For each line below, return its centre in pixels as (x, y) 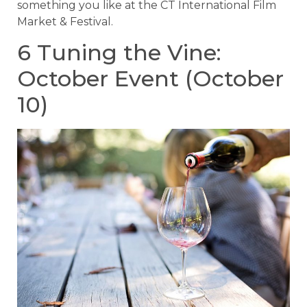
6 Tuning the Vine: (119, 53)
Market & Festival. (65, 21)
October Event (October (150, 79)
